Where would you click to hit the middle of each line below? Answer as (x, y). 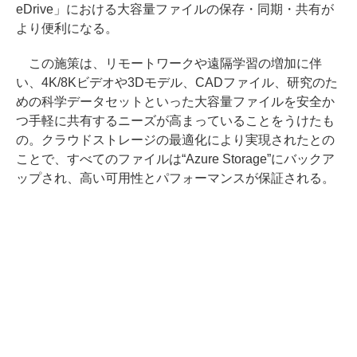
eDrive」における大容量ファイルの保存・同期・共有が (175, 9)
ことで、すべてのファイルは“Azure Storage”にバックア (175, 159)
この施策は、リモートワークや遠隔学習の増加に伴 (169, 63)
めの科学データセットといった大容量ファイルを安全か (175, 101)
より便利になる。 (67, 28)
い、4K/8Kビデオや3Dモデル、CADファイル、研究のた (177, 82)
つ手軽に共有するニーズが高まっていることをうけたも (175, 120)
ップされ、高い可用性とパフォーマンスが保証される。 (175, 178)
